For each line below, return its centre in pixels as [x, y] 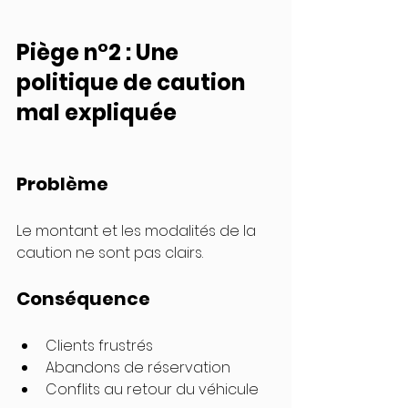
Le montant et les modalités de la [138, 231]
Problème [62, 184]
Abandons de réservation [138, 368]
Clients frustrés [99, 346]
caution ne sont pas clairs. [110, 253]
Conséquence [83, 299]
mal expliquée [97, 113]
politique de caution [133, 83]
